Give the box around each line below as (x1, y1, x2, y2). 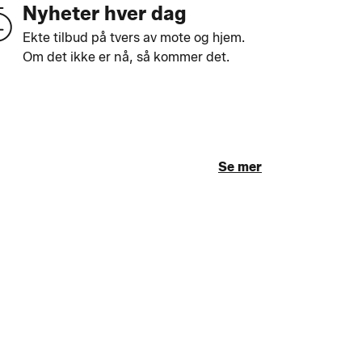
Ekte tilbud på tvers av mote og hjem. (23, 30, 245, 45)
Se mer (218, 159, 262, 175)
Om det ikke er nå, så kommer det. (23, 49, 229, 65)
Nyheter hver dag (23, 2, 187, 25)
